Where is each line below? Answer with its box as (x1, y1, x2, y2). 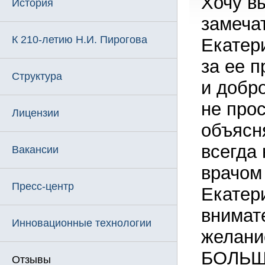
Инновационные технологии (12, 217, 151, 229)
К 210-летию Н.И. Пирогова (12, 34, 147, 46)
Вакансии (12, 144, 59, 156)
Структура (12, 70, 62, 82)
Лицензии (12, 107, 59, 119)
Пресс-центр (12, 180, 74, 192)
